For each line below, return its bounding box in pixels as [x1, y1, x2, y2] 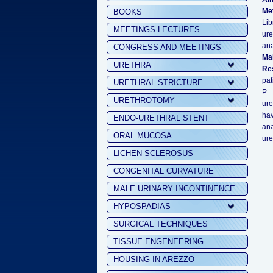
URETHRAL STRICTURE [113, 78, 203, 87]
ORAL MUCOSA [113, 131, 172, 140]
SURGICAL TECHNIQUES [113, 219, 208, 229]
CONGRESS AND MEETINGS [113, 43, 221, 52]
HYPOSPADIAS [113, 202, 171, 211]
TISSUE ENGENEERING [113, 237, 204, 246]
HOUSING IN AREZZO [113, 255, 194, 264]
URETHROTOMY [113, 96, 175, 105]
